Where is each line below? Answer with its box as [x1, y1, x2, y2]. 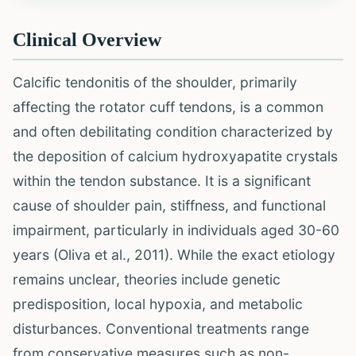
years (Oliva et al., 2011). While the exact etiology [13, 246, 335, 263]
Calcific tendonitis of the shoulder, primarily [13, 74, 297, 91]
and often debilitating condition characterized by [13, 123, 333, 140]
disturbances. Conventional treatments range [13, 320, 309, 337]
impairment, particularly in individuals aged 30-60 [13, 222, 339, 238]
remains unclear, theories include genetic [13, 271, 281, 288]
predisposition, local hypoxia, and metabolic [13, 296, 303, 312]
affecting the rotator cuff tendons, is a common [13, 99, 323, 115]
